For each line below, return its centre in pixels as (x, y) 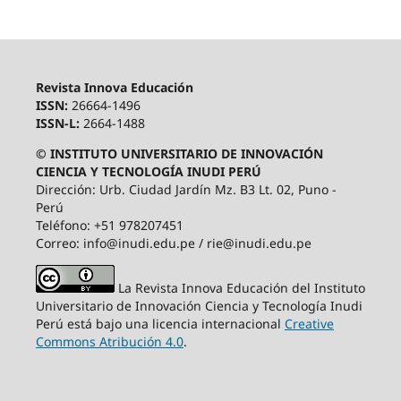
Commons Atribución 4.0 (109, 342)
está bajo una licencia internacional (175, 324)
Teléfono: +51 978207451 (109, 226)
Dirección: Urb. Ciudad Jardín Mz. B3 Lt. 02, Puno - (186, 190)
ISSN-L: (59, 124)
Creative (309, 324)
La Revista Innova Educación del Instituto (241, 288)
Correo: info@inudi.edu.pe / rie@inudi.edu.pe (173, 243)
